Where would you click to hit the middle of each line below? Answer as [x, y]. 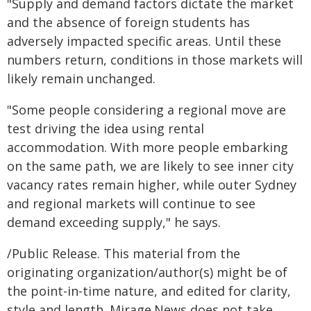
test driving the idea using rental [106, 128]
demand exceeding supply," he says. [114, 222]
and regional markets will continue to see [131, 203]
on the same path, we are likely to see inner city [150, 166]
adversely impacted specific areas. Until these [144, 41]
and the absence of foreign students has [128, 22]
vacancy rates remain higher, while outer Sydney [152, 185]
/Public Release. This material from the [124, 253]
